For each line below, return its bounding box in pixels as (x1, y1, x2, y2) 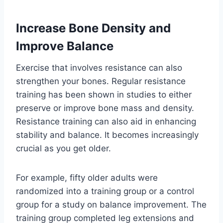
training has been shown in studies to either (16, 89, 192, 100)
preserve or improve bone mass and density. (16, 103, 194, 113)
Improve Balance (16, 38, 113, 53)
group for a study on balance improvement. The (16, 199, 207, 210)
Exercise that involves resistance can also (16, 62, 182, 73)
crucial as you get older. (16, 143, 111, 153)
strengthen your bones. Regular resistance (16, 76, 186, 86)
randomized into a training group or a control (16, 186, 194, 196)
